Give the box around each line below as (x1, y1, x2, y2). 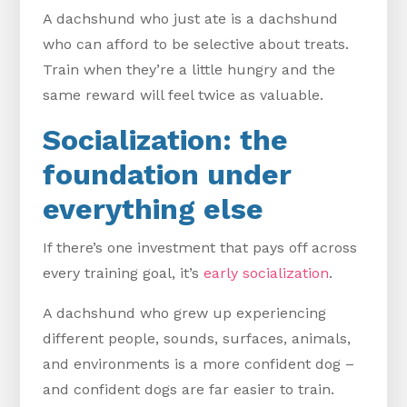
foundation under (43, 157, 293, 193)
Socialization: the (43, 123, 289, 158)
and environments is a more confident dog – (43, 355, 355, 373)
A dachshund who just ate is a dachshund (43, 10, 339, 28)
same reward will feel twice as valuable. (43, 86, 324, 104)
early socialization (203, 264, 330, 283)
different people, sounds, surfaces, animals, (43, 330, 352, 348)
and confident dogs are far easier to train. (43, 381, 335, 399)
